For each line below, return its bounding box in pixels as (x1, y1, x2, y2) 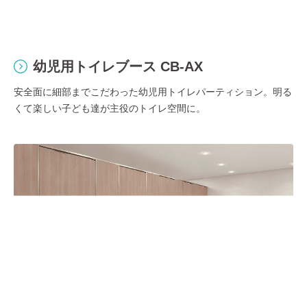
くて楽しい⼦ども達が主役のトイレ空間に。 (14, 103, 206, 114)
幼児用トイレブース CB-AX (33, 59, 203, 75)
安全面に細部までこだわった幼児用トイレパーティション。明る (14, 86, 292, 98)
